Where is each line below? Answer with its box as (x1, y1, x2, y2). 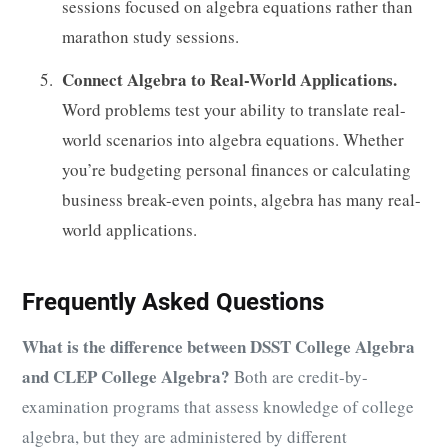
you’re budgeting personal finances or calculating (62, 158, 411, 182)
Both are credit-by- (230, 364, 368, 388)
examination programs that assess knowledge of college (22, 394, 414, 418)
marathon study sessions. (62, 24, 239, 48)
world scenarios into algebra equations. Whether (62, 128, 404, 152)
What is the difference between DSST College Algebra (22, 333, 415, 359)
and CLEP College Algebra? (22, 363, 230, 389)
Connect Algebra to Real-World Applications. (62, 67, 397, 93)
